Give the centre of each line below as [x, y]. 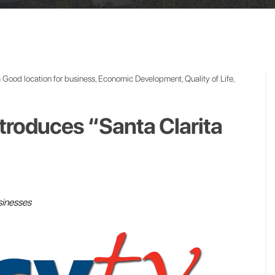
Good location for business [49, 78]
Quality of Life [209, 78]
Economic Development [140, 78]
